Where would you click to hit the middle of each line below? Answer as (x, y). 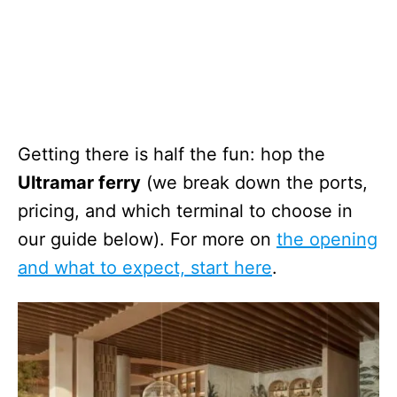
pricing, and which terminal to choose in (185, 210)
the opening (327, 239)
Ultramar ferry (79, 182)
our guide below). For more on (147, 239)
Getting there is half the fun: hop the (171, 154)
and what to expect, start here (145, 267)
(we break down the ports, (254, 182)
